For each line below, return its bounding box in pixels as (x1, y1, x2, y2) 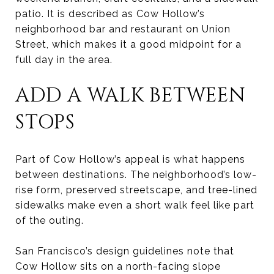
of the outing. (15, 214, 84, 226)
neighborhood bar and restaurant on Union (15, 23, 231, 35)
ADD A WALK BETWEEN (15, 82, 246, 109)
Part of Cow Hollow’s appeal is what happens (15, 153, 245, 165)
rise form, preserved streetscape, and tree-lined (15, 183, 257, 196)
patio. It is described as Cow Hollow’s (15, 7, 205, 20)
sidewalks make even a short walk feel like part (15, 199, 254, 211)
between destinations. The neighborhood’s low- (15, 168, 257, 180)
